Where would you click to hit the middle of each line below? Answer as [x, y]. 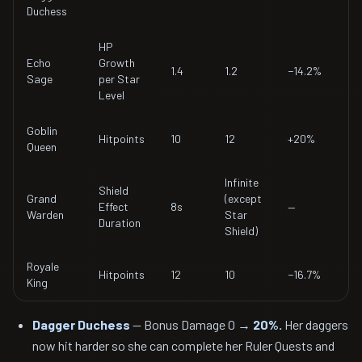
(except [243, 198]
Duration [120, 223]
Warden [45, 215]
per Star [119, 79]
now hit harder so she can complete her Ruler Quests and [183, 345]
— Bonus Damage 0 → [192, 324]
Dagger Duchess [81, 324]
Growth [117, 63]
